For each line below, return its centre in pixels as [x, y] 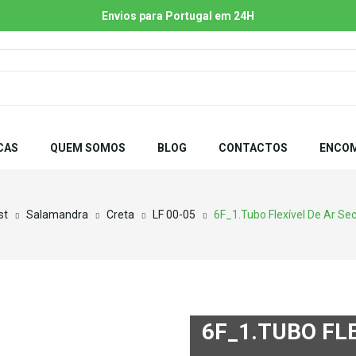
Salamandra [57, 215]
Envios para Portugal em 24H [178, 15]
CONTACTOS [253, 148]
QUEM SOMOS [88, 148]
